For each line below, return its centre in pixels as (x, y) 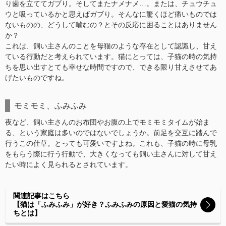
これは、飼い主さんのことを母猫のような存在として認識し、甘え (111, 46)
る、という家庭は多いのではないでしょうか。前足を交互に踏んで (111, 133)
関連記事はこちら (41, 196)
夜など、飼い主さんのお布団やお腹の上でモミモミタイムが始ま (107, 122)
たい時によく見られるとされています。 (69, 164)
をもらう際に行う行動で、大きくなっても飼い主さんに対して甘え (111, 154)
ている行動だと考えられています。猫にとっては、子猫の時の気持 (111, 56)
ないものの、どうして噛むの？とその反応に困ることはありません (111, 25)
